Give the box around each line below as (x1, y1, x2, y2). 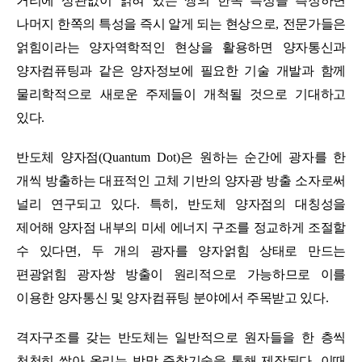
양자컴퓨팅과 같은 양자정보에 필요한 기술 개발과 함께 (16, 63, 346, 78)
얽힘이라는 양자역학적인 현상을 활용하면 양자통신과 (16, 40, 346, 54)
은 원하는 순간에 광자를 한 (180, 149, 347, 164)
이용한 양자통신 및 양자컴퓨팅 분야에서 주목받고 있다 (16, 290, 326, 305)
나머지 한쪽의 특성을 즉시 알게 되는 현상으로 (16, 16, 276, 31)
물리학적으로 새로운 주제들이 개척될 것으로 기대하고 (16, 86, 346, 101)
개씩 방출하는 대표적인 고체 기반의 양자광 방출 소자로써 (16, 173, 346, 187)
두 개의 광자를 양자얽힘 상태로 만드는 (90, 243, 346, 258)
